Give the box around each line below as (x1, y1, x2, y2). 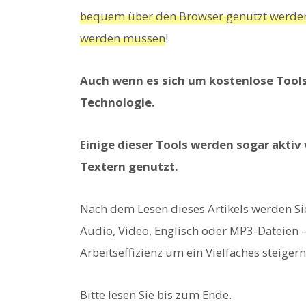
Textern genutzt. (80, 158, 178, 174)
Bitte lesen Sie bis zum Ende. (80, 287, 232, 303)
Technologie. (80, 94, 155, 110)
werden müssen (80, 29, 165, 46)
